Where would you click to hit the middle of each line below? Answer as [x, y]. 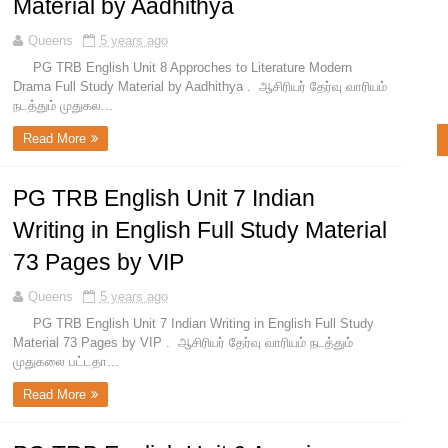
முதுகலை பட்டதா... [65, 362]
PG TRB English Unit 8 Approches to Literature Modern [182, 68]
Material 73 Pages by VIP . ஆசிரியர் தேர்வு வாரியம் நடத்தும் [182, 343]
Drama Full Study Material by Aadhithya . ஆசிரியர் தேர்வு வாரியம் [199, 87]
